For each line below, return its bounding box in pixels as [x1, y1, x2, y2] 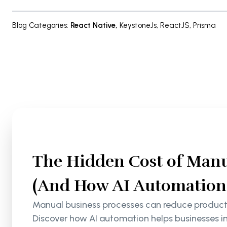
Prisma [193, 21, 216, 30]
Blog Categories [12, 21, 67, 30]
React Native [70, 21, 116, 30]
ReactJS [160, 21, 190, 30]
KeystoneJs [120, 21, 157, 30]
